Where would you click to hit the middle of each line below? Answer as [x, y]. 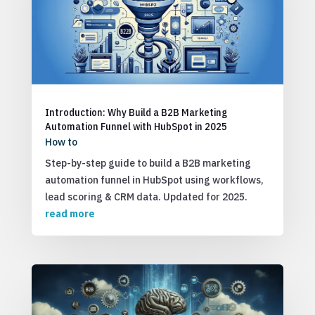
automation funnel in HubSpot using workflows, [154, 180]
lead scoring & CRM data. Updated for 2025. [146, 197]
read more [70, 214]
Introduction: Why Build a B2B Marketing [136, 112]
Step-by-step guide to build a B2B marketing [148, 163]
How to [61, 142]
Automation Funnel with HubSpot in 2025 [136, 126]
